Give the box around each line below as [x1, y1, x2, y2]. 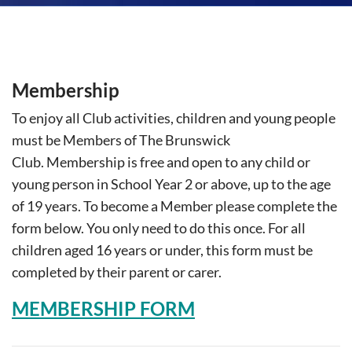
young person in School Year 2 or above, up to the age [12, 175, 331, 193]
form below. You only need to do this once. [12, 219, 268, 237]
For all [268, 219, 306, 237]
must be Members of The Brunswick [12, 131, 230, 149]
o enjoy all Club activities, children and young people [19, 109, 335, 127]
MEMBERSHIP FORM [12, 297, 195, 321]
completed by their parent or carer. [12, 263, 222, 281]
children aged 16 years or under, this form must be [12, 241, 313, 259]
